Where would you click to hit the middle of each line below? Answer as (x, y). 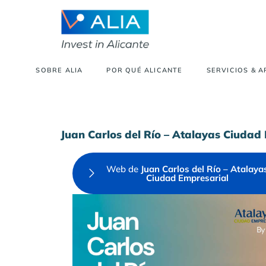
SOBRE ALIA (59, 70)
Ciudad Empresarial (187, 178)
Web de (123, 169)
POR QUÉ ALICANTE (145, 70)
